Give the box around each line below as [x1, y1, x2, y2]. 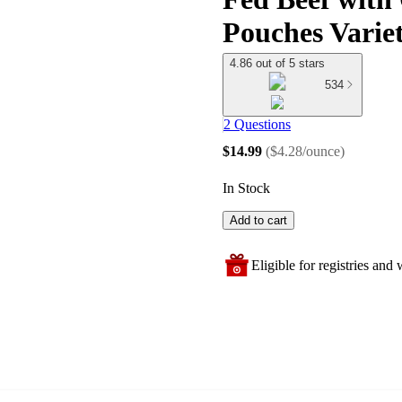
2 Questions [223, 117, 291, 133]
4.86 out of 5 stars [230, 57, 325, 70]
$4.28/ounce [270, 143, 340, 159]
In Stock [223, 180, 270, 197]
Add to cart [230, 214, 287, 228]
